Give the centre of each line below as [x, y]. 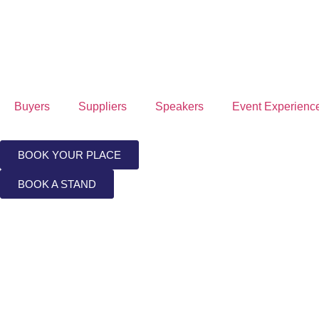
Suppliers [103, 106]
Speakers [179, 106]
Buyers [32, 106]
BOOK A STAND [57, 184]
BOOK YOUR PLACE [69, 155]
